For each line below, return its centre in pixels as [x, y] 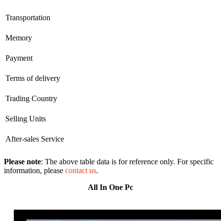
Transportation [28, 17]
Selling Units [26, 118]
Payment [19, 58]
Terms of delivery [33, 78]
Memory [19, 37]
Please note [22, 161]
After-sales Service [35, 139]
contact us [81, 170]
